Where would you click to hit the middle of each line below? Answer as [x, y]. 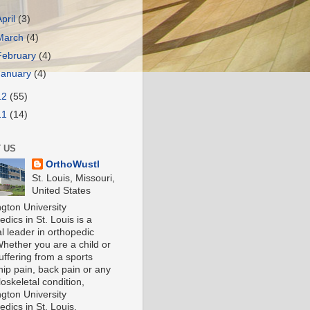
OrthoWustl [73, 164]
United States [62, 190]
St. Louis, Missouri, [74, 178]
